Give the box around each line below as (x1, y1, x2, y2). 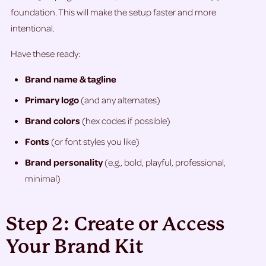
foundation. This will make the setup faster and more (11, 6, 216, 18)
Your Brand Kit (6, 236, 144, 258)
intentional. (11, 22, 55, 34)
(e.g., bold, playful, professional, (103, 156, 226, 169)
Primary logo (25, 94, 79, 106)
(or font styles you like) (49, 135, 140, 148)
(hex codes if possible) (80, 115, 170, 127)
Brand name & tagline (25, 73, 116, 85)
